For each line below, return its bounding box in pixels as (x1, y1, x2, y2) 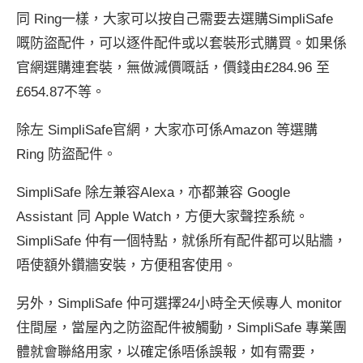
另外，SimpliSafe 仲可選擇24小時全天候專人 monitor (16, 295, 342, 311)
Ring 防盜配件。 (16, 146, 117, 162)
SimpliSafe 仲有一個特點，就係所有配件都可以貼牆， (16, 233, 347, 249)
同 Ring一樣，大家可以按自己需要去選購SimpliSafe (16, 11, 333, 27)
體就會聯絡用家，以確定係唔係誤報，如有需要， (16, 344, 319, 360)
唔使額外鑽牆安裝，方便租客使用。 (16, 257, 237, 273)
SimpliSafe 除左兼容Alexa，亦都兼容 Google (16, 184, 290, 200)
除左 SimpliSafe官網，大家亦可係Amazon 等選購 (16, 122, 318, 138)
